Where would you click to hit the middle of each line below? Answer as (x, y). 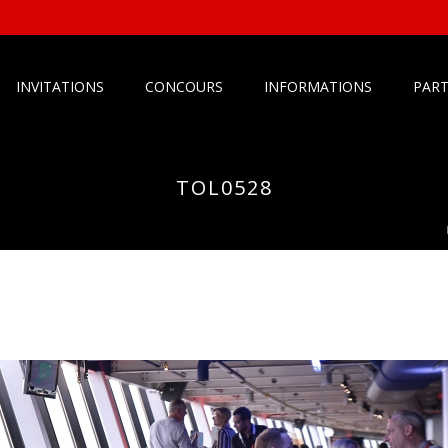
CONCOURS (184, 86)
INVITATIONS (60, 86)
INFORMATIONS (318, 86)
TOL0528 (224, 187)
